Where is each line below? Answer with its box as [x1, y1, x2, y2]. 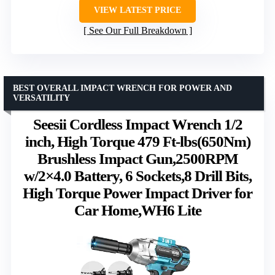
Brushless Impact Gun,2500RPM [37, 150, 238, 167]
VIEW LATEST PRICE [94, 5, 181, 15]
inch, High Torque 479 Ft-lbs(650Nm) [25, 133, 250, 150]
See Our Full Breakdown [88, 25, 187, 36]
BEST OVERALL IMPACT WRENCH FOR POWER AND [13, 83, 232, 93]
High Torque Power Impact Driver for [23, 184, 252, 201]
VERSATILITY [13, 93, 70, 103]
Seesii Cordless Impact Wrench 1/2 [33, 115, 242, 133]
